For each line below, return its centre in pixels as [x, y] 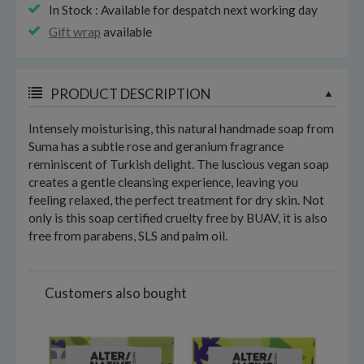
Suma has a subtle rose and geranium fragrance [156, 146]
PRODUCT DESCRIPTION [130, 94]
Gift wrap [75, 32]
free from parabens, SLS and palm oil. [128, 236]
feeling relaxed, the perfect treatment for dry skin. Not [176, 200]
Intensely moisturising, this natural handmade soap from [181, 128]
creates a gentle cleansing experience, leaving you [163, 182]
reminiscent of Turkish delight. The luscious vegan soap [179, 164]
